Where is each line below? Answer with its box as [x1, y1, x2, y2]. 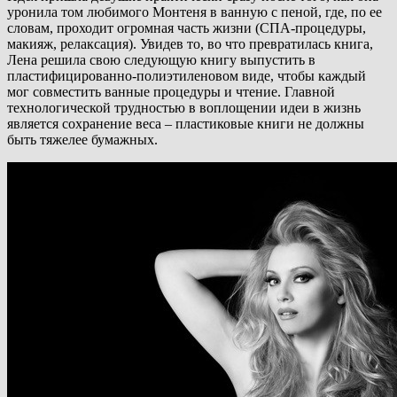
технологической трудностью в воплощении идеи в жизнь [7, 100, 361, 116]
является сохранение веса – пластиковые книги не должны [7, 116, 364, 132]
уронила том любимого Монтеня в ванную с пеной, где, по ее [7, 4, 382, 20]
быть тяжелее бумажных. [7, 132, 158, 148]
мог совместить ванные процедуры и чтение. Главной [7, 84, 335, 100]
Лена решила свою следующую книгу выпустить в [7, 52, 315, 68]
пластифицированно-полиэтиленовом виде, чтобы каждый [7, 68, 366, 84]
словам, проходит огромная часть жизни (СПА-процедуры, [7, 20, 366, 36]
